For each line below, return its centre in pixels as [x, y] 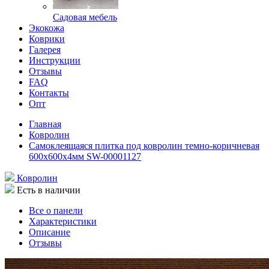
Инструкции [55, 60]
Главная [45, 124]
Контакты [49, 93]
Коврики [47, 39]
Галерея [45, 50]
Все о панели [56, 210]
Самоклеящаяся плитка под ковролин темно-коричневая [144, 146]
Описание [50, 232]
